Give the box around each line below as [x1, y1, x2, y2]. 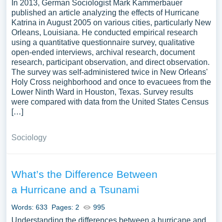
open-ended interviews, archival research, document [11, 48, 195, 56]
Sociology [11, 133, 47, 142]
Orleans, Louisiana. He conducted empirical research [11, 28, 198, 37]
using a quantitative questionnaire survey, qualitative [11, 38, 195, 47]
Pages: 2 [51, 203, 79, 211]
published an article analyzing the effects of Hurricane [11, 8, 199, 17]
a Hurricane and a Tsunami [11, 184, 139, 195]
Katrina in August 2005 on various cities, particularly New [11, 18, 211, 27]
